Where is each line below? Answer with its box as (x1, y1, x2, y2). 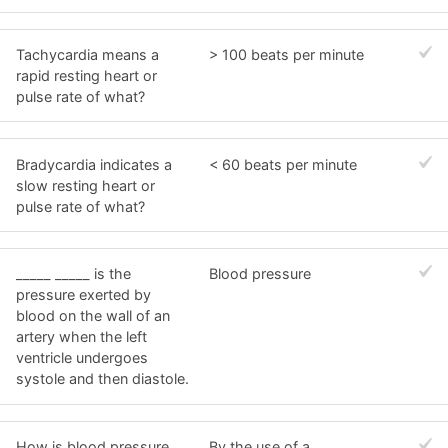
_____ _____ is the (16, 265, 131, 283)
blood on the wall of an (16, 307, 170, 325)
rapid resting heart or (16, 66, 157, 84)
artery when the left (16, 328, 147, 346)
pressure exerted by (16, 286, 151, 304)
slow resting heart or (16, 176, 155, 194)
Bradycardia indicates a (16, 155, 172, 173)
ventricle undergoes (16, 349, 148, 367)
